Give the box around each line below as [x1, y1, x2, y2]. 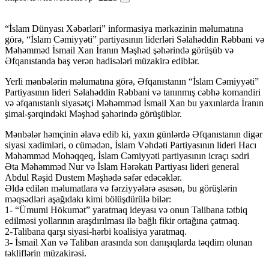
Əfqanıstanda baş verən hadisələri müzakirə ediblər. [5, 55, 199, 66]
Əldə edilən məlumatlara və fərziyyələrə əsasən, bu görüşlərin [5, 183, 237, 193]
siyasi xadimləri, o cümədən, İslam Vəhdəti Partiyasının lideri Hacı [5, 139, 256, 150]
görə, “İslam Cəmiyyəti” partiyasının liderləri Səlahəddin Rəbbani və [5, 34, 264, 44]
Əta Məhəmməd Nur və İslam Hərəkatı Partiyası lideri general [5, 161, 239, 172]
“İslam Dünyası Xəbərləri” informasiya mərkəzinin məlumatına [5, 23, 243, 34]
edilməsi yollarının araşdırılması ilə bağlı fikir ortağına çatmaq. [5, 215, 240, 226]
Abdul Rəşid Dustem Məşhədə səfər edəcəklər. [5, 172, 182, 183]
